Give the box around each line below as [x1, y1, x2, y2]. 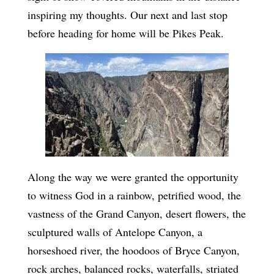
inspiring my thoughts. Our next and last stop [27, 7, 228, 22]
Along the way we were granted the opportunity [27, 169, 239, 184]
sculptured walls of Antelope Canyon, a [27, 224, 202, 239]
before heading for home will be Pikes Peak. [27, 25, 224, 40]
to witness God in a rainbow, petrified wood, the [27, 187, 241, 202]
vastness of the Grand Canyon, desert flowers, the [27, 206, 246, 221]
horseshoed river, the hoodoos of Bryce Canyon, [27, 242, 240, 257]
